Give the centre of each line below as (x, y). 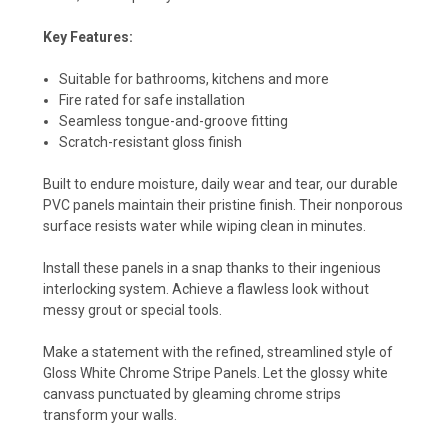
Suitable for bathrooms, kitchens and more (194, 78)
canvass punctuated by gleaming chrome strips (192, 393)
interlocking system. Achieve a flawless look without (206, 288)
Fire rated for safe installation (152, 99)
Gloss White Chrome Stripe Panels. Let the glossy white (215, 372)
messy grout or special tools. (132, 309)
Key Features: (88, 36)
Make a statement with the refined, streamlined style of (218, 351)
